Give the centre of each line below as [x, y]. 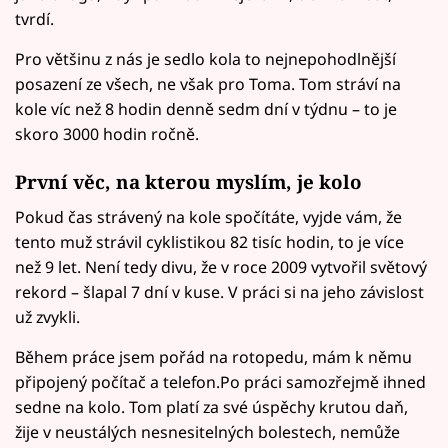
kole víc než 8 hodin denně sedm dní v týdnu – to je [206, 108]
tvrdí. [34, 18]
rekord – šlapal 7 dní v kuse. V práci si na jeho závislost [219, 292]
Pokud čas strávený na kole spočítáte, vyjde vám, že [208, 217]
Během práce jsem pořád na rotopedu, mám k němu [213, 357]
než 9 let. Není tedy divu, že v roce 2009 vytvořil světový [221, 267]
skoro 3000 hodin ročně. [107, 133]
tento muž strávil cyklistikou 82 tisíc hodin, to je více [209, 242]
